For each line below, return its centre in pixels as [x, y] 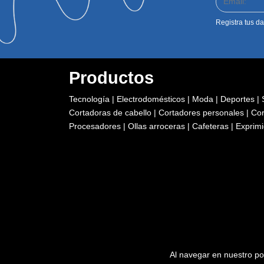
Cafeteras [212, 126]
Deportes [239, 99]
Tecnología [90, 99]
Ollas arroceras [158, 126]
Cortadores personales [202, 112]
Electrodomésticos [152, 99]
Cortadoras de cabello [111, 112]
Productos [111, 77]
